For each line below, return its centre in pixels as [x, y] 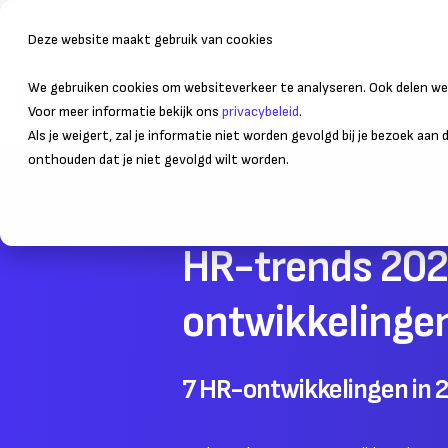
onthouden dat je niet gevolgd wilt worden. [158, 159]
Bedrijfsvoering [302, 99]
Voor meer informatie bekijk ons [125, 111]
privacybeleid [260, 111]
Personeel [276, 209]
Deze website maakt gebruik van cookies [150, 39]
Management [375, 209]
